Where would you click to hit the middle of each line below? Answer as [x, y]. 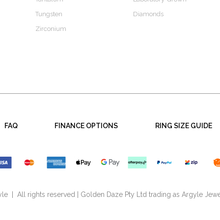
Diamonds [149, 14]
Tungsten [49, 14]
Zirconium [51, 29]
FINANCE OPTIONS [86, 126]
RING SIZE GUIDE [183, 126]
